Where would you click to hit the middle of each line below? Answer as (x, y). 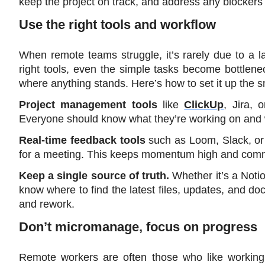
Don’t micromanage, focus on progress (138, 227)
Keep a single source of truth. (94, 176)
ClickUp (204, 105)
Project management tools (88, 105)
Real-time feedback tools (82, 140)
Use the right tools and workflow (117, 25)
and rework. (47, 204)
